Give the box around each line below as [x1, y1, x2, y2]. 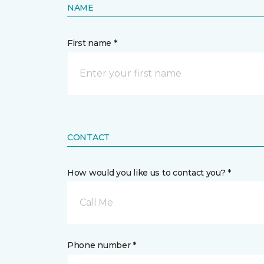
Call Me [80, 197, 113, 208]
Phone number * [67, 240, 137, 250]
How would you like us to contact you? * [67, 167, 232, 178]
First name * [67, 38, 117, 48]
